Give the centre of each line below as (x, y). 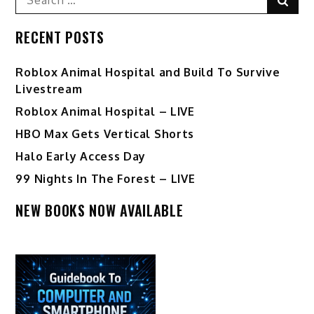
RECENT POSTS (60, 37)
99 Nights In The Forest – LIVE (105, 179)
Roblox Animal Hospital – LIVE (105, 112)
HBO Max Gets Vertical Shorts (105, 134)
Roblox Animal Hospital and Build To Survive (148, 73)
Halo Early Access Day (81, 157)
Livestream (49, 89)
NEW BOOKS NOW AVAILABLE (100, 211)
